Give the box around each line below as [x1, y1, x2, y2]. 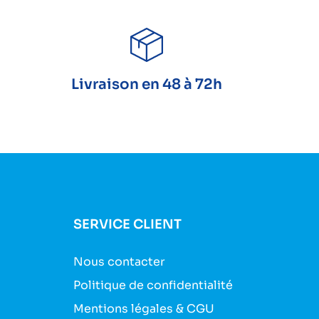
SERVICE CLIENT [73, 216, 182, 233]
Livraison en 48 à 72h [71, 75, 223, 94]
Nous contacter [73, 254, 166, 270]
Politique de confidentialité [73, 278, 234, 293]
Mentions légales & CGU [73, 301, 215, 317]
